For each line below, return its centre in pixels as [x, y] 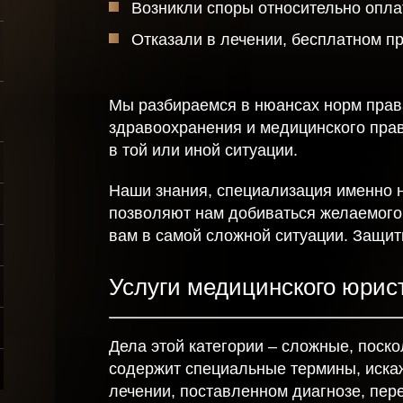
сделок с [108, 65]
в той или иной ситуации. [203, 150]
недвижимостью [137, 79]
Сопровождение [137, 50]
